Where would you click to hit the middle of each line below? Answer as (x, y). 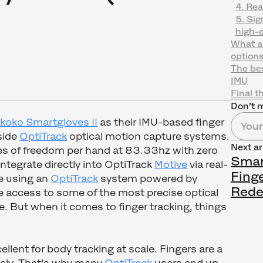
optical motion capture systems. (149, 136)
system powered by (148, 179)
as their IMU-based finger (161, 122)
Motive (171, 165)
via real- (208, 165)
